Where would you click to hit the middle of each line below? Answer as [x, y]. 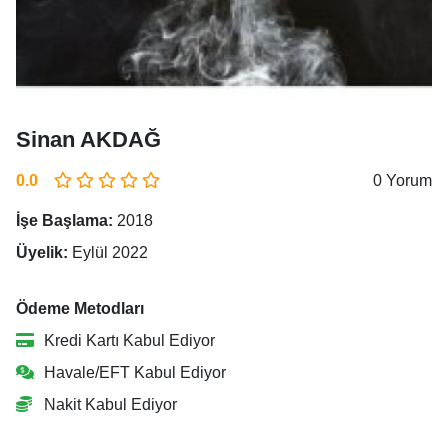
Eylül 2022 [108, 252]
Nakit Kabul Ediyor [108, 404]
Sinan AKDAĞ [88, 139]
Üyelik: [42, 252]
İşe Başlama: [64, 220]
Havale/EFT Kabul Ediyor [133, 372]
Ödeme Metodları [80, 308]
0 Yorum [402, 180]
